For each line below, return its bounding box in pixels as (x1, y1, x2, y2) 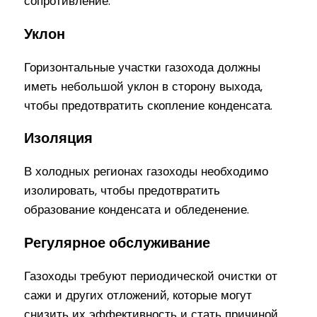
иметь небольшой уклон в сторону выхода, (24, 78, 263, 94)
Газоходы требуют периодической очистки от (24, 268, 278, 284)
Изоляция (24, 129, 93, 148)
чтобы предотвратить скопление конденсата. (24, 97, 273, 113)
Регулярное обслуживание (24, 234, 211, 253)
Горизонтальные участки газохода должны (24, 59, 261, 75)
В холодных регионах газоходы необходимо (24, 163, 269, 180)
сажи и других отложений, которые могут (24, 287, 253, 304)
